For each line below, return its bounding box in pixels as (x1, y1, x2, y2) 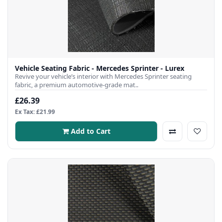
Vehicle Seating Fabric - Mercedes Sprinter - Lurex (15, 63, 184, 73)
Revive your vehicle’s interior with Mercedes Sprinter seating (15, 71, 192, 81)
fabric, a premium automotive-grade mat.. (15, 80, 138, 89)
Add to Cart (70, 126, 111, 136)
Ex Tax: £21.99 (15, 107, 55, 116)
